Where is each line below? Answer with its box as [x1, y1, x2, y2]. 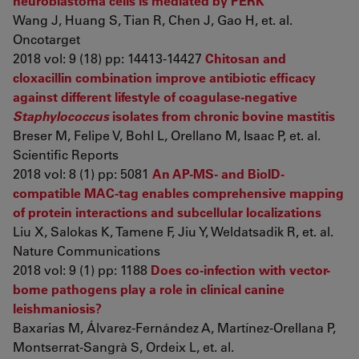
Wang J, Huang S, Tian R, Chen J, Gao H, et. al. [13, 11, 292, 28]
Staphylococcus [13, 107, 112, 124]
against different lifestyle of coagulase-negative [13, 88, 297, 105]
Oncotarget [13, 30, 80, 47]
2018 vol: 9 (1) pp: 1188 [13, 261, 151, 278]
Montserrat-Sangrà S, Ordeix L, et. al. [13, 338, 234, 355]
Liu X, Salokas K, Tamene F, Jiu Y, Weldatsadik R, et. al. [13, 223, 333, 240]
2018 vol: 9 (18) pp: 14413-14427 [13, 50, 205, 67]
